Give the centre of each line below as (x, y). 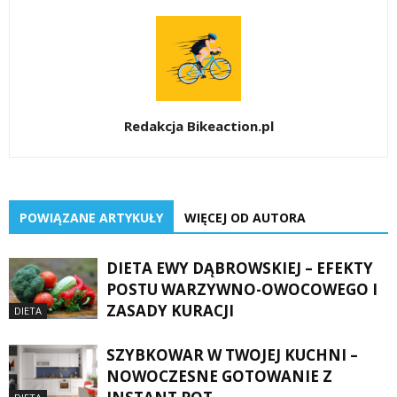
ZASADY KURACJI (170, 311)
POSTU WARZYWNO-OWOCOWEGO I (242, 290)
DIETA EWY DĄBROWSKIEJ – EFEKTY (240, 269)
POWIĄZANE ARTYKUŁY (91, 218)
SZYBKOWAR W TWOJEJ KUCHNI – (232, 355)
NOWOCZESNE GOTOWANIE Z (219, 377)
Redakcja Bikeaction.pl (198, 126)
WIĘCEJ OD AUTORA (245, 218)
